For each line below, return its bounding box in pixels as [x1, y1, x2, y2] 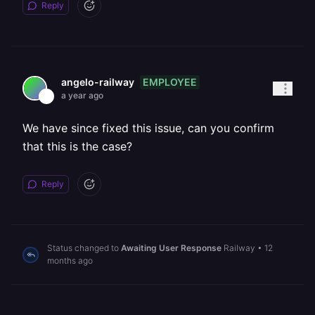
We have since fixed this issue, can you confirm [22, 121, 274, 135]
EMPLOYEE [143, 75, 197, 88]
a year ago [61, 90, 103, 101]
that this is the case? [22, 139, 132, 153]
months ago [47, 255, 93, 266]
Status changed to [47, 243, 121, 253]
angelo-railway [61, 76, 134, 88]
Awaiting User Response [121, 243, 221, 253]
